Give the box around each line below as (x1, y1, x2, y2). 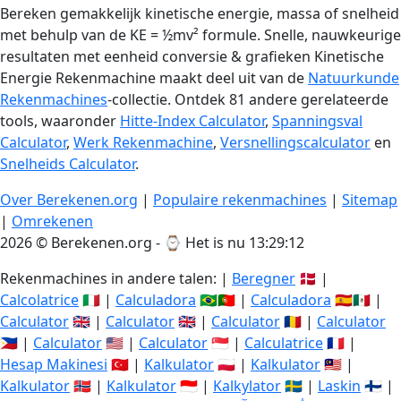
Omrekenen (12, 211, 93, 232)
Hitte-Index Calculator (120, 111, 265, 132)
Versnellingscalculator (220, 132, 371, 153)
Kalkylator (213, 376, 281, 397)
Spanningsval (272, 111, 363, 132)
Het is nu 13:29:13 (185, 233, 304, 253)
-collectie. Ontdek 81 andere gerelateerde (107, 90, 388, 110)
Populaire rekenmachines (153, 190, 327, 210)
